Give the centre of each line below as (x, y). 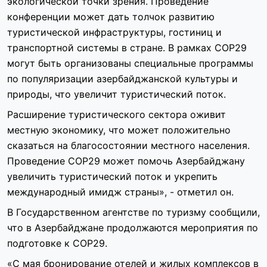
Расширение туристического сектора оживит (117, 115)
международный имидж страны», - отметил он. (120, 192)
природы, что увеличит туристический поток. (117, 94)
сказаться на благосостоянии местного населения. (128, 146)
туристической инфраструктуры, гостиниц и (114, 32)
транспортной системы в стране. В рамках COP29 (127, 48)
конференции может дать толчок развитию (111, 17)
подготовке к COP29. (57, 243)
